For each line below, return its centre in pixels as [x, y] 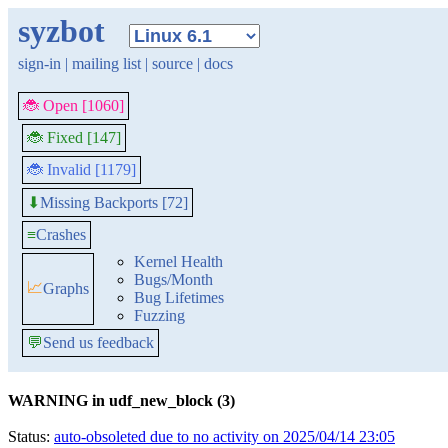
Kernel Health [178, 261]
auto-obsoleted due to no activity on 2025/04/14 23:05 [224, 436]
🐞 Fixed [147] [74, 137]
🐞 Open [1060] [73, 105]
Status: [31, 436]
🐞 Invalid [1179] [81, 169]
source [172, 63]
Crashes [61, 234]
